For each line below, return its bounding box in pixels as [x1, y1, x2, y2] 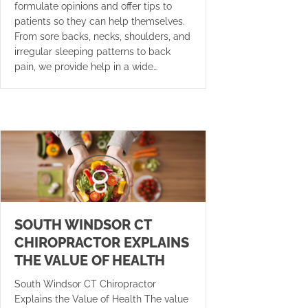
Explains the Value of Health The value [14, 294, 188, 305]
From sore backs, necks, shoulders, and [14, 30, 190, 42]
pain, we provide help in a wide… [14, 60, 157, 72]
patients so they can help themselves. [14, 15, 185, 27]
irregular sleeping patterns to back [14, 45, 170, 57]
